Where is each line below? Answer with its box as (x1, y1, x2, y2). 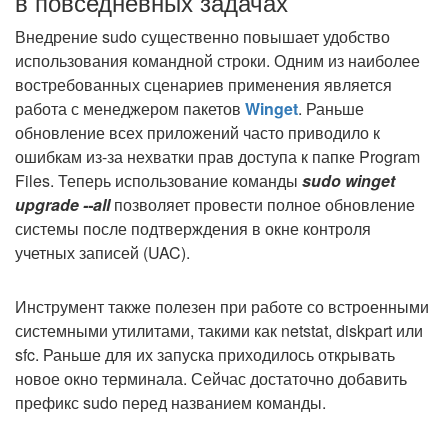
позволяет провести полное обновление (110, 193, 415, 216)
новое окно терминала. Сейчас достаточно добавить (15, 367, 407, 390)
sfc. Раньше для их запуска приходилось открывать (15, 343, 395, 366)
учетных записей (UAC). (15, 241, 190, 264)
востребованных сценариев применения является (15, 73, 392, 96)
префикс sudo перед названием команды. (15, 391, 326, 414)
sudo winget (302, 169, 395, 192)
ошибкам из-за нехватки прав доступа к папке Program (15, 145, 420, 168)
